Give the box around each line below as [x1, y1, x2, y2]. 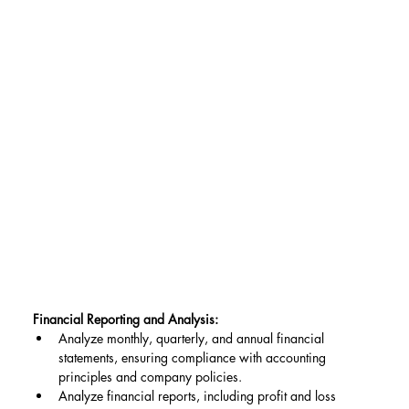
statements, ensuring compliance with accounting [58, 349, 330, 367]
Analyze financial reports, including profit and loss [58, 387, 340, 405]
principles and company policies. [58, 368, 242, 386]
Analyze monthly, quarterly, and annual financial [58, 330, 328, 348]
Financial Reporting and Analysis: [32, 310, 218, 329]
